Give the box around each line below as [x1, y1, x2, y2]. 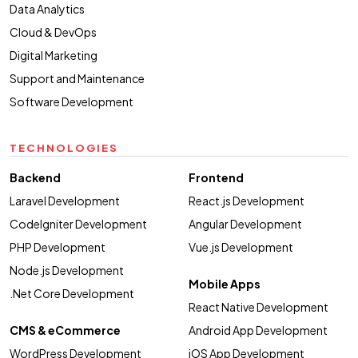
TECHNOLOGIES [10, 140, 118, 154]
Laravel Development [10, 193, 120, 208]
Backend [10, 169, 61, 185]
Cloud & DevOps [10, 24, 97, 39]
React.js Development [189, 193, 304, 208]
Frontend [189, 169, 244, 185]
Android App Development [189, 322, 328, 337]
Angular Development [189, 216, 302, 231]
